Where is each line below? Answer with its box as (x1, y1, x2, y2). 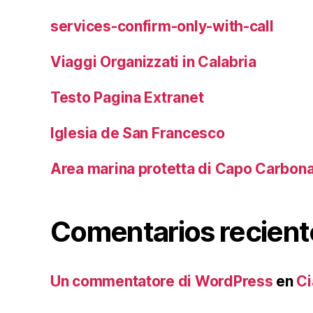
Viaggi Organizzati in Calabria (50, 53, 256, 71)
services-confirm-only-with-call (50, 17, 274, 36)
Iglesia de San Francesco (50, 124, 225, 143)
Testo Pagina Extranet (50, 89, 204, 107)
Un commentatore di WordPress (50, 272, 273, 291)
